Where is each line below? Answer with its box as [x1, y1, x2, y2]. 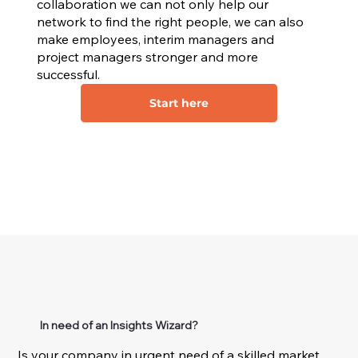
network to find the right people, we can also [36, 14, 304, 30]
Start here [149, 95, 209, 110]
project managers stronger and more [36, 49, 258, 66]
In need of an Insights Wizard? [39, 318, 198, 332]
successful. [36, 66, 100, 83]
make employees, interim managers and [36, 31, 274, 48]
